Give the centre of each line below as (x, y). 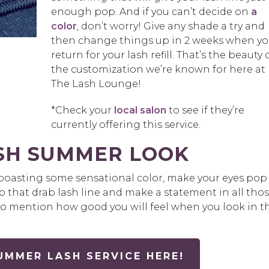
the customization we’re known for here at (158, 70)
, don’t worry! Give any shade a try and (171, 26)
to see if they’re (205, 110)
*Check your (81, 110)
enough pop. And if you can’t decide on (151, 12)
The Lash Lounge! (96, 84)
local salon (139, 110)
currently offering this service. (125, 125)
